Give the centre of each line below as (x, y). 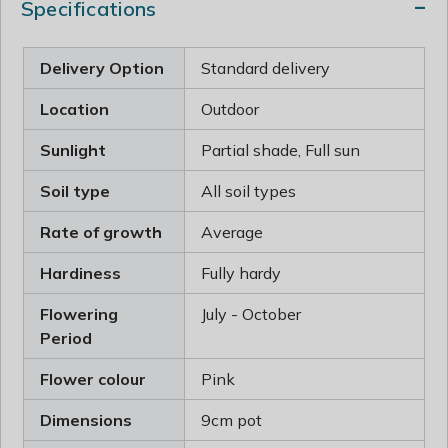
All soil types (248, 190)
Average (231, 231)
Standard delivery (265, 67)
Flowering (78, 313)
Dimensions (85, 419)
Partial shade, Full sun (280, 149)
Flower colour (92, 378)
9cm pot (231, 419)
